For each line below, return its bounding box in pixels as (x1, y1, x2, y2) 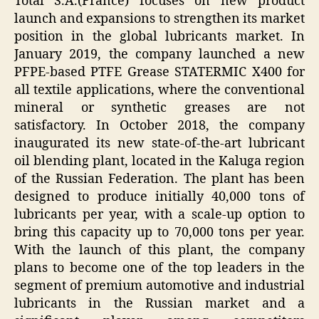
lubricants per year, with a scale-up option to (14, 206, 305, 224)
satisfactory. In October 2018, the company (14, 117, 305, 135)
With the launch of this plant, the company (14, 242, 305, 259)
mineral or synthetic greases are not (14, 100, 305, 117)
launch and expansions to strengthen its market (14, 11, 305, 28)
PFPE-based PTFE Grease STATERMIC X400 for (14, 64, 305, 81)
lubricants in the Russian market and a (14, 296, 305, 313)
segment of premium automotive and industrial (14, 278, 305, 295)
